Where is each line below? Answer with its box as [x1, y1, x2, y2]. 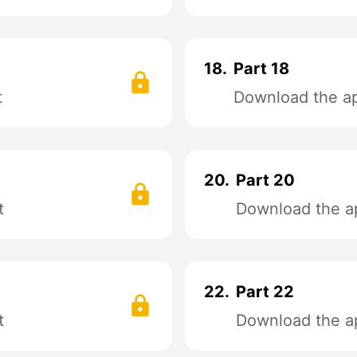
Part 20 [236, 171, 295, 190]
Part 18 [233, 59, 289, 78]
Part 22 [236, 282, 294, 301]
